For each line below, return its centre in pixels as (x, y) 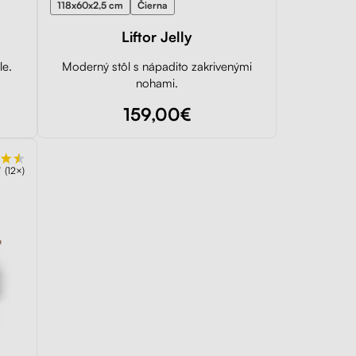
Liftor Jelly (157, 36)
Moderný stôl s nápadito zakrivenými (157, 66)
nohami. (157, 83)
